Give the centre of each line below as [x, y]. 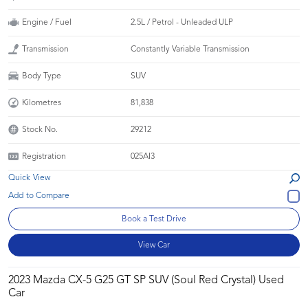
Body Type [42, 76]
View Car [154, 245]
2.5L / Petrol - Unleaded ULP [182, 22]
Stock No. [40, 130]
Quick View [29, 178]
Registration [44, 156]
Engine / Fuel [47, 22]
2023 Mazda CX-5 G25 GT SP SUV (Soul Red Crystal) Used [146, 280]
